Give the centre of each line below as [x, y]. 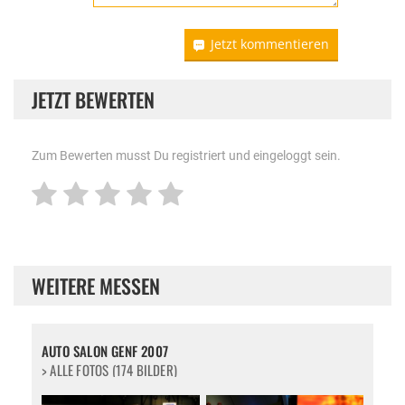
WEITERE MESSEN [96, 285]
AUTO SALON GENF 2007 [105, 350]
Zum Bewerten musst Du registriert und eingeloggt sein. [186, 155]
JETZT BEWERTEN [93, 99]
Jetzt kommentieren [270, 43]
